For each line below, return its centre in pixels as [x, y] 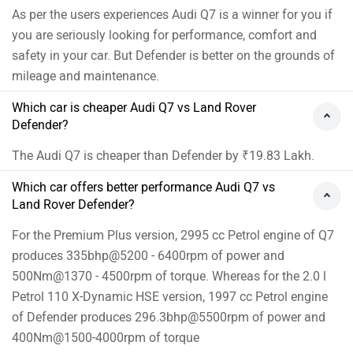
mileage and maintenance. [85, 178]
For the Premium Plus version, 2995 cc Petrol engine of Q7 [173, 337]
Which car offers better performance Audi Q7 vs [143, 289]
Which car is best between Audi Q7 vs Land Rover [149, 69]
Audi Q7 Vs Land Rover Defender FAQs [132, 34]
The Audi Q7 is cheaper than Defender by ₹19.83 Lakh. [163, 258]
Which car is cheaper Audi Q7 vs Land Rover [134, 210]
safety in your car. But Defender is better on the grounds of [173, 158]
